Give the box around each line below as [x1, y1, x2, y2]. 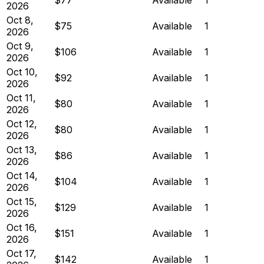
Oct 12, [6, 117, 37, 130]
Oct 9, [6, 39, 34, 52]
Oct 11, [6, 91, 36, 104]
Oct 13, [6, 143, 37, 156]
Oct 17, [6, 247, 37, 259]
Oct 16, [6, 221, 37, 233]
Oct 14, [6, 169, 38, 181]
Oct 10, [6, 65, 38, 78]
